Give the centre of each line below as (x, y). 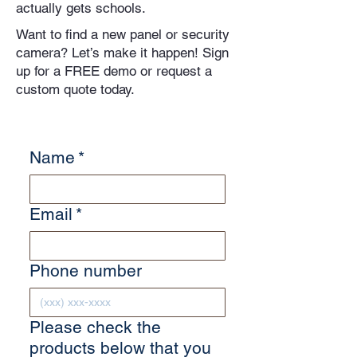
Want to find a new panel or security (123, 34)
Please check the (95, 327)
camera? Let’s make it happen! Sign (122, 52)
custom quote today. (75, 89)
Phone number (86, 270)
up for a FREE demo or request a (114, 71)
